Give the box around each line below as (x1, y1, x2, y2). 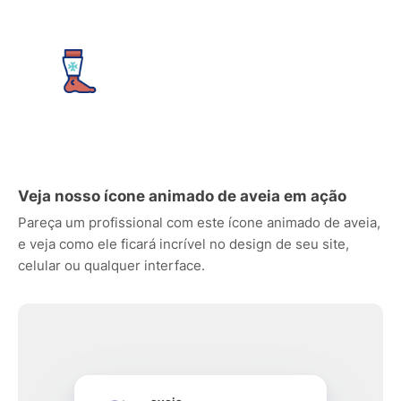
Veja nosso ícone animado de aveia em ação (18, 187, 346, 205)
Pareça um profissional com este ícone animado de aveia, (18, 214, 380, 231)
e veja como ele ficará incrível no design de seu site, (18, 235, 349, 252)
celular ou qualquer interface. (18, 257, 205, 274)
